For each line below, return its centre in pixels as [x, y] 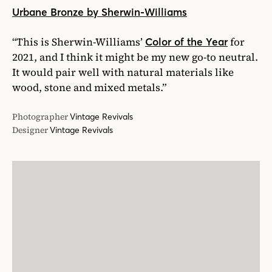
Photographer [40, 116]
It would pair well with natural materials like [123, 72]
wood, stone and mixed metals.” [89, 87]
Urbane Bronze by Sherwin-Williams [100, 12]
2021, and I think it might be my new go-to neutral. [135, 57]
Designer [30, 130]
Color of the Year [186, 42]
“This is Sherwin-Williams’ [79, 42]
